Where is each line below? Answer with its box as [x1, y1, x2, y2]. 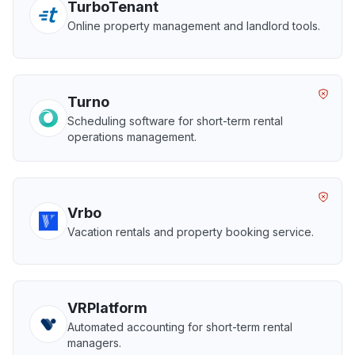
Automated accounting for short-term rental [67, 320, 292, 334]
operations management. [67, 130, 197, 143]
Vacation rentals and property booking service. [67, 225, 314, 239]
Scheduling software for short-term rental [67, 114, 283, 128]
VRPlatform [67, 300, 147, 316]
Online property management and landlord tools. [67, 19, 320, 32]
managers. [67, 336, 121, 349]
